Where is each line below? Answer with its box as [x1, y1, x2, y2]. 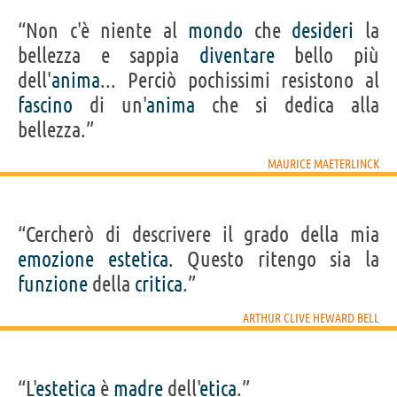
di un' [73, 92, 146, 117]
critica [135, 271, 183, 296]
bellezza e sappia [18, 43, 199, 67]
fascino [18, 92, 73, 117]
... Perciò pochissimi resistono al [100, 67, 379, 92]
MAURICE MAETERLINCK [268, 156, 379, 171]
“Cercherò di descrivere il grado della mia [18, 222, 379, 246]
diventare [198, 43, 275, 67]
